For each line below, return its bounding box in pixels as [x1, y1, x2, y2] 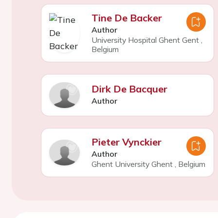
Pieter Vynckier [91, 136, 162, 148]
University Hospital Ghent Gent [91, 35, 199, 45]
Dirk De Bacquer [91, 83, 167, 95]
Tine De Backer [91, 11, 162, 24]
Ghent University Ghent [91, 159, 173, 169]
